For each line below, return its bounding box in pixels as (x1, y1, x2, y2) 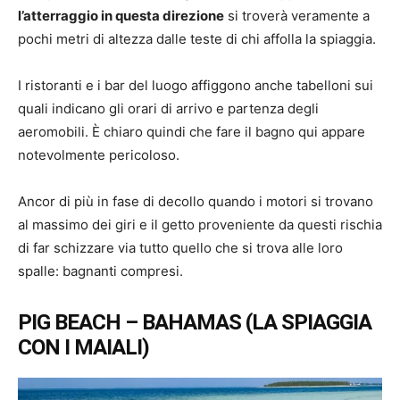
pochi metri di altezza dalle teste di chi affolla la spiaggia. (18, 30, 376, 47)
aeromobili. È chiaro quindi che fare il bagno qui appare (18, 123, 365, 140)
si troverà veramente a (224, 7, 370, 24)
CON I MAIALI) (18, 335, 149, 360)
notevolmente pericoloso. (18, 146, 179, 163)
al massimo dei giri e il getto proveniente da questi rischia (18, 216, 382, 233)
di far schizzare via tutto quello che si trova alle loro (18, 239, 343, 256)
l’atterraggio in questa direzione (18, 7, 224, 24)
